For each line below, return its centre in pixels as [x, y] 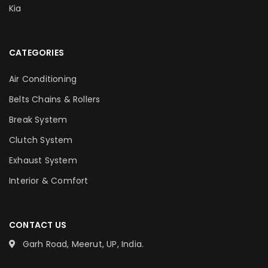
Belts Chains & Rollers [55, 99]
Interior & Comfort [49, 180]
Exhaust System [43, 160]
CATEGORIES [36, 52]
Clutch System [41, 140]
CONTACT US [38, 225]
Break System [38, 119]
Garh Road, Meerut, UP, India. [83, 244]
